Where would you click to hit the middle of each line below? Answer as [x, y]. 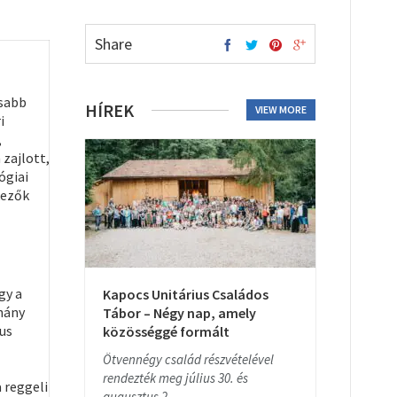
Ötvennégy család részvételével [188, 359]
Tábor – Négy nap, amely [179, 313]
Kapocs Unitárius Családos [186, 294]
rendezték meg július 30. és [175, 378]
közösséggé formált [166, 331]
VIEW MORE [281, 109]
